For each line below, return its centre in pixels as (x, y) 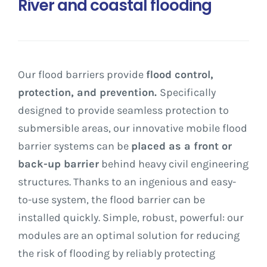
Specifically (188, 93)
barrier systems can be (74, 146)
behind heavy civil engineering (174, 164)
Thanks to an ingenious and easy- (155, 182)
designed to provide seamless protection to (123, 111)
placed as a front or (181, 146)
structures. (44, 182)
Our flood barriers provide (82, 75)
